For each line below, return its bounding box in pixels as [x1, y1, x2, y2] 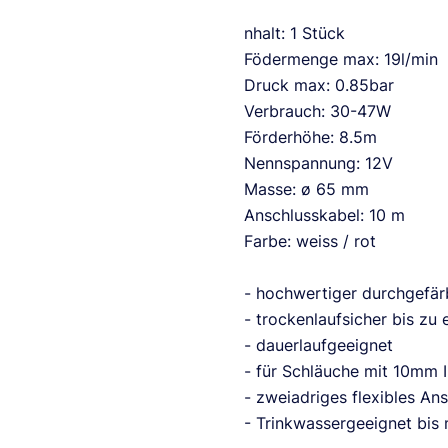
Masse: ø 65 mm [244, 179, 369, 199]
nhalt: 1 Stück [244, 23, 345, 43]
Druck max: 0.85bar [244, 75, 394, 95]
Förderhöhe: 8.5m [244, 127, 377, 147]
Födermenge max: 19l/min [244, 49, 438, 69]
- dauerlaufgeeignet [244, 335, 393, 355]
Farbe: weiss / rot [244, 231, 376, 251]
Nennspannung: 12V [244, 153, 393, 173]
